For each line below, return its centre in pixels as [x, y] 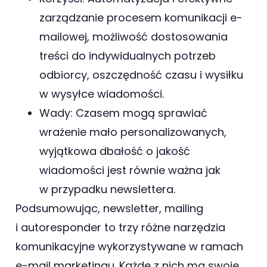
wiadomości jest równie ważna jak [130, 170]
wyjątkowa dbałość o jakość [115, 151]
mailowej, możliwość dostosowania [133, 37]
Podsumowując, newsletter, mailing [109, 209]
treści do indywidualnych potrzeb [128, 56]
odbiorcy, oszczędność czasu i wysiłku [141, 75]
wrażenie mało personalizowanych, [133, 132]
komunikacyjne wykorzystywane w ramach [129, 247]
